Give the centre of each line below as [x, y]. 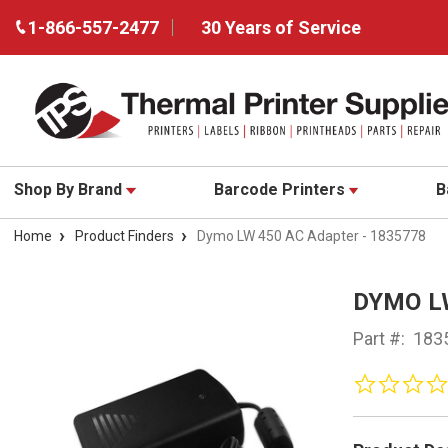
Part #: [378, 339]
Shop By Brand [70, 190]
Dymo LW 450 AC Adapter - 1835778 [311, 236]
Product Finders [124, 236]
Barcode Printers [281, 190]
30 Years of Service [281, 27]
